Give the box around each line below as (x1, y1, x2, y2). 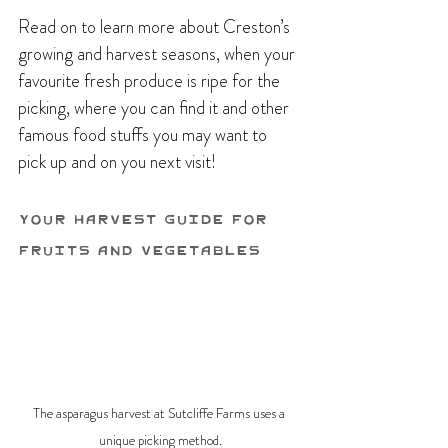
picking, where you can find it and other (18, 95, 293, 122)
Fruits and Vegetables (18, 231, 260, 269)
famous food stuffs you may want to (18, 122, 271, 149)
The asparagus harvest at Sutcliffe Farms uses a (32, 402, 288, 423)
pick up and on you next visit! (18, 149, 216, 176)
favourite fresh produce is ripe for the (18, 68, 284, 95)
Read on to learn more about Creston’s (18, 14, 294, 41)
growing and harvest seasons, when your (18, 41, 299, 68)
